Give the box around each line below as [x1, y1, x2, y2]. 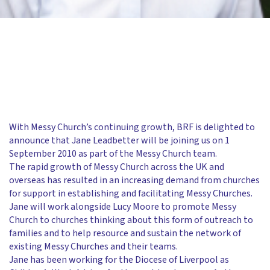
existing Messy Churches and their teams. [9, 240, 178, 254]
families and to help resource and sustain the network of [9, 227, 241, 240]
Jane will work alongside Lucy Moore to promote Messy [9, 200, 236, 214]
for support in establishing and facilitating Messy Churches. [9, 187, 253, 201]
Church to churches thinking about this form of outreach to [9, 213, 253, 227]
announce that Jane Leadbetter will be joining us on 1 [9, 134, 230, 148]
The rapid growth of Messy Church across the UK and [9, 160, 224, 174]
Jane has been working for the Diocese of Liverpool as [9, 253, 229, 267]
